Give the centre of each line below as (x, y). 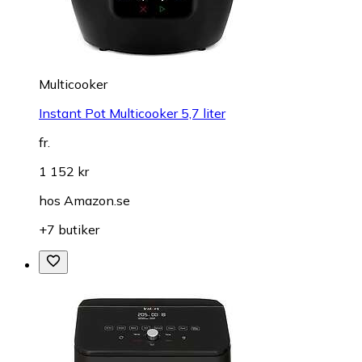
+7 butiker (69, 229)
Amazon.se (97, 200)
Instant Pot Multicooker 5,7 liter (132, 113)
